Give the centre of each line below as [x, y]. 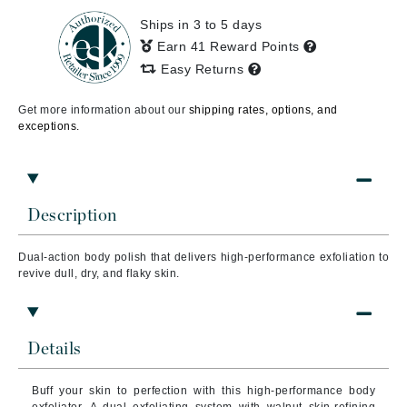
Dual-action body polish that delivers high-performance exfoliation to [203, 257]
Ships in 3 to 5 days [201, 25]
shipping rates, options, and [263, 110]
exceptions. [49, 126]
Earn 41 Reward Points [230, 46]
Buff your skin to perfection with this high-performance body [203, 391]
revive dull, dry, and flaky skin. [99, 273]
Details [55, 349]
